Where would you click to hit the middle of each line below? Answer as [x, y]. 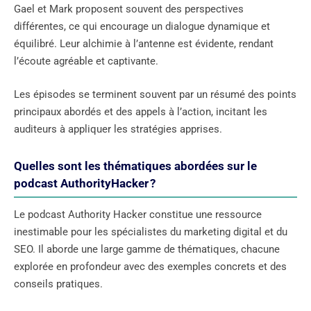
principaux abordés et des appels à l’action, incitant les [141, 111]
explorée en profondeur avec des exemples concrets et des [150, 266]
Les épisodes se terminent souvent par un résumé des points [155, 94]
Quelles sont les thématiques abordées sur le [135, 166]
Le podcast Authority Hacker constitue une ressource [138, 214]
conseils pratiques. [58, 284]
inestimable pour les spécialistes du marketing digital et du [151, 232]
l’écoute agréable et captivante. [86, 61]
